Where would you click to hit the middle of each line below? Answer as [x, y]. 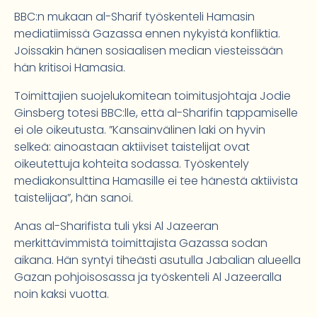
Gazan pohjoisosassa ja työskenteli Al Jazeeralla [148, 277]
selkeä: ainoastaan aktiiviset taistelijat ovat [132, 147]
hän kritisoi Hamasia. [70, 68]
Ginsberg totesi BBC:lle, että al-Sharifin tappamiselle [156, 113]
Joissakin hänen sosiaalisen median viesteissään [149, 51]
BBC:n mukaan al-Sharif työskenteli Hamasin [134, 17]
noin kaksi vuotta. [62, 294]
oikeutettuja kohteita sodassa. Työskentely [132, 164]
